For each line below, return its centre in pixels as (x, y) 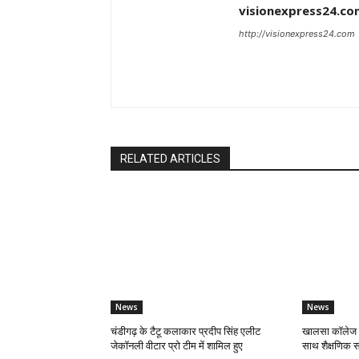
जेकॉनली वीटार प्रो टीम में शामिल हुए (177, 346)
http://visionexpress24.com (297, 34)
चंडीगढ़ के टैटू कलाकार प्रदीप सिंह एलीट (186, 332)
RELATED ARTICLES (170, 159)
